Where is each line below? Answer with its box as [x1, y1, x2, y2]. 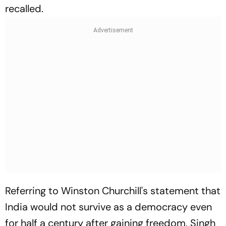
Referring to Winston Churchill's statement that [5, 184, 220, 197]
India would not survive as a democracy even [5, 200, 212, 213]
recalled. [5, 2, 43, 15]
